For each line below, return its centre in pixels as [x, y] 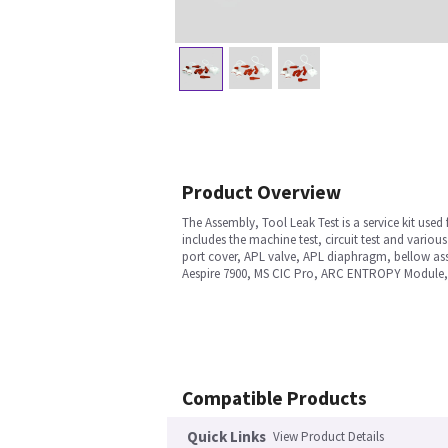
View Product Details [328, 437]
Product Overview [261, 192]
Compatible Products [274, 398]
